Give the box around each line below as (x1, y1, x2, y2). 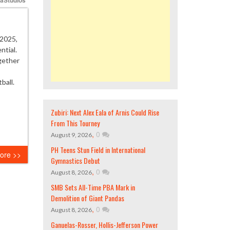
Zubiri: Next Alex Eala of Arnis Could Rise (50, 107, 159, 118)
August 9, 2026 (50, 131, 92, 139)
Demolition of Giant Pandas (50, 193, 124, 203)
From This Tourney (50, 118, 100, 128)
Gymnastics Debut (50, 155, 100, 166)
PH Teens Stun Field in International (50, 144, 145, 155)
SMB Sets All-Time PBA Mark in (50, 182, 135, 193)
